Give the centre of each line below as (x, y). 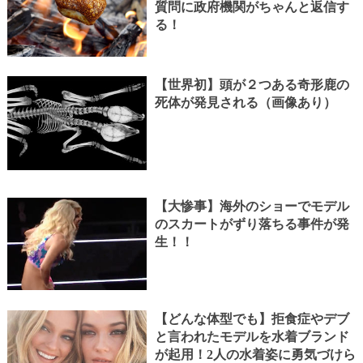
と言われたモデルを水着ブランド (252, 337)
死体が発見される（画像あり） (245, 103)
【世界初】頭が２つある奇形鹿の (252, 85)
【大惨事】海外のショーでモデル (252, 207)
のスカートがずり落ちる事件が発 (252, 224)
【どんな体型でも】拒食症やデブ (252, 319)
